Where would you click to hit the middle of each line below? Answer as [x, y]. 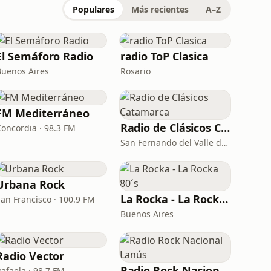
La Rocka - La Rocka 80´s [224, 199]
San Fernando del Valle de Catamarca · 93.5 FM [224, 142]
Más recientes [160, 9]
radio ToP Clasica [165, 56]
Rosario [135, 71]
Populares [93, 9]
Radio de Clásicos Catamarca [225, 128]
